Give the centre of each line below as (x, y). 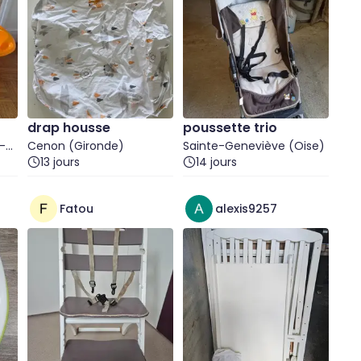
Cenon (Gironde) (76, 146)
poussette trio (230, 128)
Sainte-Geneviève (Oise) (254, 146)
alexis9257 (246, 209)
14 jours (216, 162)
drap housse (69, 128)
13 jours (60, 162)
